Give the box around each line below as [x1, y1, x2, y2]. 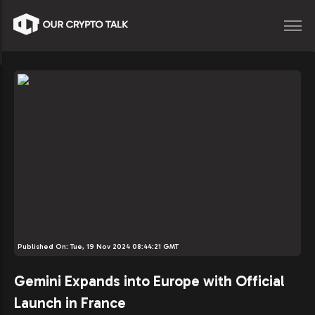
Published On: [18, 242, 70, 251]
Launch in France [14, 293, 126, 311]
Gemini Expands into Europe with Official [14, 271, 284, 290]
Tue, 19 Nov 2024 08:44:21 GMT [70, 242, 179, 251]
